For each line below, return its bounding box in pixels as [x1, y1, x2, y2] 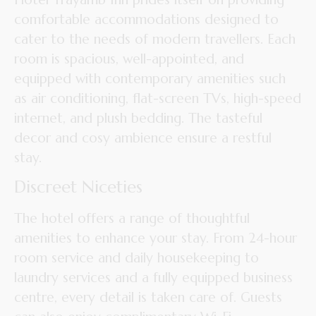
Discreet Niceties [14, 176, 142, 198]
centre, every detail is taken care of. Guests [14, 288, 282, 306]
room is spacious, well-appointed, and [14, 49, 244, 67]
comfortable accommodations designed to [14, 10, 279, 28]
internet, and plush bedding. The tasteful [14, 109, 262, 126]
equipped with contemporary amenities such [14, 69, 286, 87]
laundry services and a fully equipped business [14, 269, 293, 286]
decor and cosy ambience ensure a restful [14, 128, 272, 146]
